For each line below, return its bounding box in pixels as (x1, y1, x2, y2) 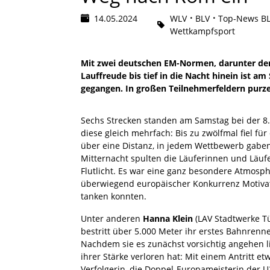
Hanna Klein (143, 212, 193, 224)
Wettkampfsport (170, 25, 235, 37)
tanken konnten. (81, 190, 146, 202)
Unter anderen (81, 212, 143, 224)
